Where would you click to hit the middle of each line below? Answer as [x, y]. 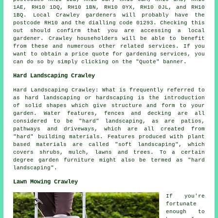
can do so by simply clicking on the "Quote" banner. [100, 62]
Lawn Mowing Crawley [46, 182]
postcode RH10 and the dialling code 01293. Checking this [109, 23]
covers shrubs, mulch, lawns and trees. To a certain [109, 152]
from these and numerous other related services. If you [109, 46]
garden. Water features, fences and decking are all [109, 113]
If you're [185, 196]
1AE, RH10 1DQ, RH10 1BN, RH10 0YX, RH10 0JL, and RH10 [109, 7]
